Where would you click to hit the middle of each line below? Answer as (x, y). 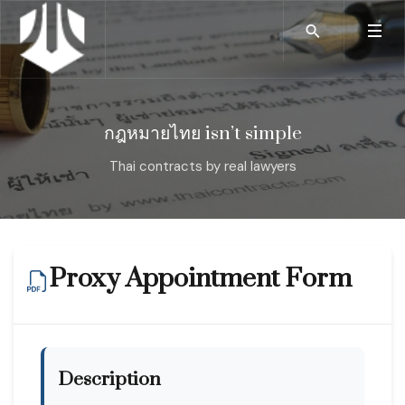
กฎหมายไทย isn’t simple (202, 134)
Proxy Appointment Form (200, 278)
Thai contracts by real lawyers (202, 166)
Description (109, 379)
